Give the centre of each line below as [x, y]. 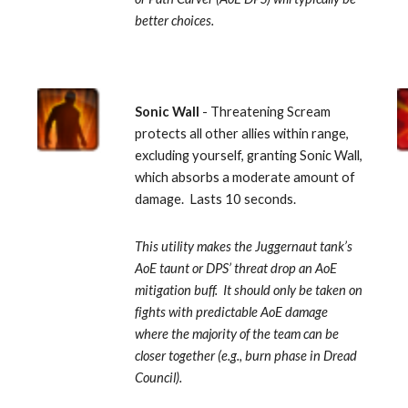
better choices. [175, 20]
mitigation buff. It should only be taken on [249, 290]
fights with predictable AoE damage [232, 312]
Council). [159, 377]
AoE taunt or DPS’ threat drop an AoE [236, 268]
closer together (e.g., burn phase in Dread [246, 356]
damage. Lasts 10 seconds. [217, 199]
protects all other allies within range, [242, 133]
